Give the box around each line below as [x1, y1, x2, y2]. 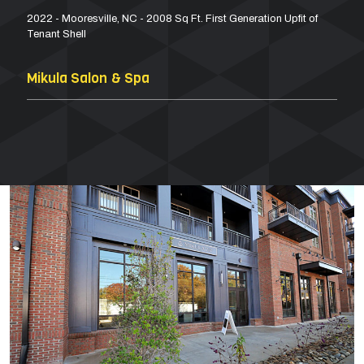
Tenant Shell [27, 28, 86, 40]
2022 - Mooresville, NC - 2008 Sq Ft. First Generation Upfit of [27, 13, 318, 24]
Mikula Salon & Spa [27, 69, 149, 88]
